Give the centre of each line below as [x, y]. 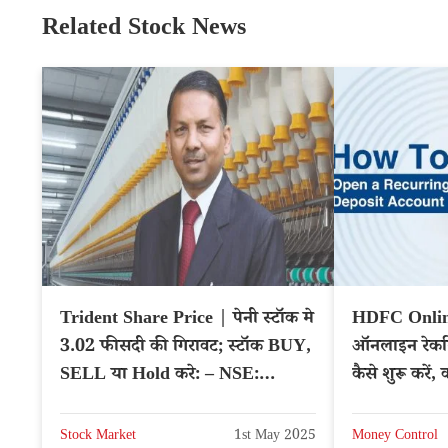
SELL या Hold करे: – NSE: [159, 376]
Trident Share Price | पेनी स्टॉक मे [187, 320]
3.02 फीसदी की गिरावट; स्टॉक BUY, [185, 348]
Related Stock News [144, 31]
